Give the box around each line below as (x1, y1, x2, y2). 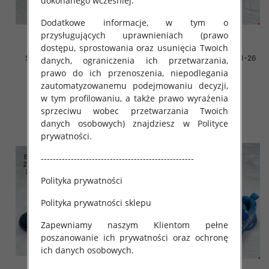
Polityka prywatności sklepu (40, 196, 151, 208)
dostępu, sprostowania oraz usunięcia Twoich (40, 41, 229, 53)
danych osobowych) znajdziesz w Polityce (40, 117, 229, 129)
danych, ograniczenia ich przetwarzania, (40, 54, 229, 66)
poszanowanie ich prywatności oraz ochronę (40, 231, 229, 243)
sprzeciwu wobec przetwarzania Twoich (40, 104, 229, 116)
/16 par (192, 63, 215, 73)
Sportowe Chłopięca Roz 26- (25, 53, 123, 63)
